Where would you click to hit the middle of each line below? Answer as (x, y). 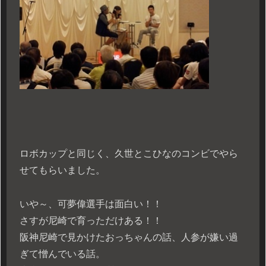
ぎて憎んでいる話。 (62, 254)
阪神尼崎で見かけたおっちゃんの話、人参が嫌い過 (129, 237)
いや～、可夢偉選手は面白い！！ (91, 204)
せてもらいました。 (62, 170)
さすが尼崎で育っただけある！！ (91, 220)
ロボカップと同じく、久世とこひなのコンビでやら (129, 153)
